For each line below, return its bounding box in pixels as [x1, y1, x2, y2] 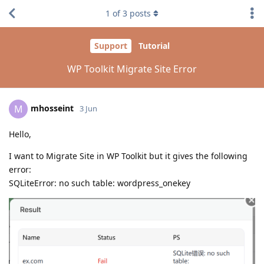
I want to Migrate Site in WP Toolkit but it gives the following [9, 150, 247, 161]
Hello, [9, 128, 31, 140]
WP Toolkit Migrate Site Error [67, 62, 197, 75]
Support [94, 40, 127, 52]
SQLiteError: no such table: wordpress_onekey [9, 177, 190, 189]
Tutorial [138, 40, 170, 52]
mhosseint [31, 102, 74, 114]
